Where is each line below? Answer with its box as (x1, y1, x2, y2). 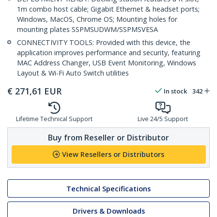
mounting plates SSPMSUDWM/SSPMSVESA (17, 25, 158, 34)
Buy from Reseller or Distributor (48, 132, 169, 143)
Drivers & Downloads (72, 206, 145, 216)
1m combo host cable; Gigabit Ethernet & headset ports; (17, 4, 200, 14)
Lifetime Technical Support (16, 115, 93, 124)
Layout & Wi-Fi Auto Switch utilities (17, 68, 129, 78)
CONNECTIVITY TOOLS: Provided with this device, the (17, 38, 190, 47)
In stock (164, 87, 187, 96)
